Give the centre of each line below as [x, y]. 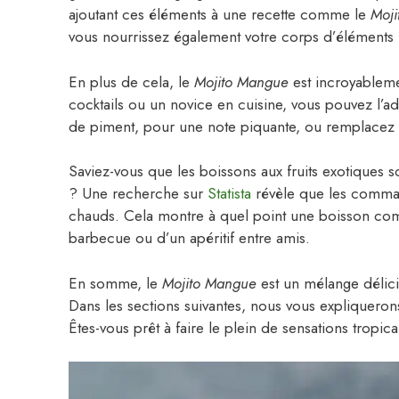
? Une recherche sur [138, 194]
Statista [229, 194]
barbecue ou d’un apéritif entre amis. [189, 238]
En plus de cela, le [131, 81]
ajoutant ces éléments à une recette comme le [220, 15]
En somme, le [115, 283]
